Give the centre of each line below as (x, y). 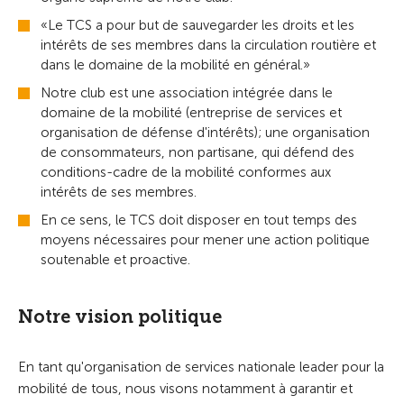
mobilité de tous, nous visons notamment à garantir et (185, 389)
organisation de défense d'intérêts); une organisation (205, 133)
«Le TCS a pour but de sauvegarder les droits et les (197, 25)
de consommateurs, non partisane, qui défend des (197, 152)
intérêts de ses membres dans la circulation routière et (208, 45)
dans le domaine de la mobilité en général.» (175, 65)
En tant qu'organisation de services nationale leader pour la (201, 367)
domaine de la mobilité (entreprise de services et (191, 113)
